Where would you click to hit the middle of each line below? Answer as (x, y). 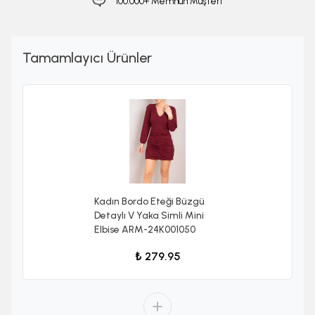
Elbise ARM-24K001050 (145, 230)
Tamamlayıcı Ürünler (87, 58)
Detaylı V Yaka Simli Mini (149, 216)
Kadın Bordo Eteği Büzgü (149, 202)
